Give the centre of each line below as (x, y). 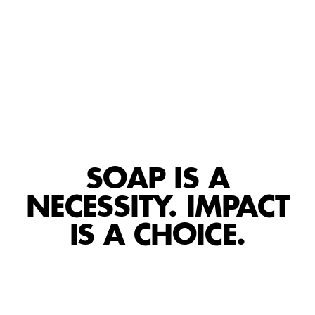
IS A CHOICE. (157, 237)
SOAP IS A (157, 180)
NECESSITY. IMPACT (157, 208)
